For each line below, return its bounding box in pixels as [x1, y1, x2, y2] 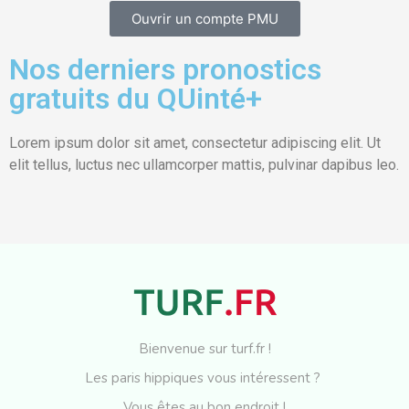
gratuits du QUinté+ [9, 80, 262, 116]
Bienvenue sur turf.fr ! [138, 339, 271, 358]
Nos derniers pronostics [9, 51, 321, 87]
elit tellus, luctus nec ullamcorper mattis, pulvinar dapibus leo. [9, 155, 399, 173]
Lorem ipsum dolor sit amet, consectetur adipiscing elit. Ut [9, 133, 381, 152]
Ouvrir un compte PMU [131, 9, 278, 27]
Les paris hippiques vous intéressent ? [85, 368, 324, 387]
